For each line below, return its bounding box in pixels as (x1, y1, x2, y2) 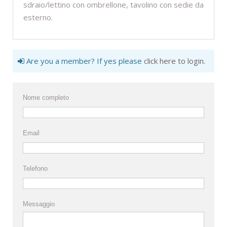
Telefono (23, 165, 48, 173)
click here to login (144, 56, 204, 66)
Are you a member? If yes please (24, 56, 144, 66)
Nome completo (23, 94, 69, 102)
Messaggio (23, 200, 55, 208)
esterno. (23, 12, 53, 23)
